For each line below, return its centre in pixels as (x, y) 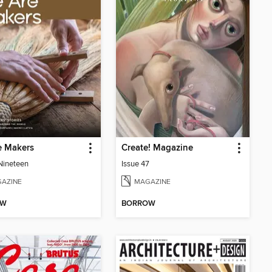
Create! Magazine (157, 148)
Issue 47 (135, 164)
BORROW (138, 204)
